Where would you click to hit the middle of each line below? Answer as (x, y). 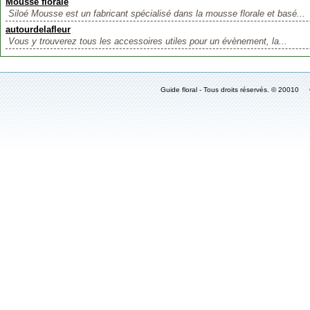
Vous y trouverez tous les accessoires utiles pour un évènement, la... (148, 41)
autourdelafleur (38, 29)
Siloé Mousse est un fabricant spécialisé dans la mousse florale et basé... (157, 13)
